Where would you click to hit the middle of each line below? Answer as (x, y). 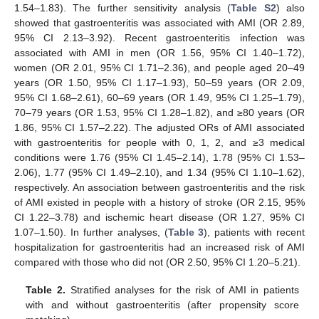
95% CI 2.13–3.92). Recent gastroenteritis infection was (159, 38)
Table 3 (186, 232)
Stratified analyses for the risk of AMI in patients (182, 289)
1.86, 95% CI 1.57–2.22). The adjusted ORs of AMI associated (159, 128)
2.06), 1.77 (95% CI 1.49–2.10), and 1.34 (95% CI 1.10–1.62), (159, 173)
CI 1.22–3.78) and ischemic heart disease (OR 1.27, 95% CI (159, 218)
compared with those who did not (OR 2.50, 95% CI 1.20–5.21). (157, 262)
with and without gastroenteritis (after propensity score (162, 304)
